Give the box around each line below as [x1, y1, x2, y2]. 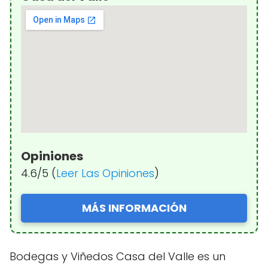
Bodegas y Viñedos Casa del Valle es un [10, 248, 226, 264]
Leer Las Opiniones [56, 165, 154, 181]
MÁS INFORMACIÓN [81, 200, 187, 215]
